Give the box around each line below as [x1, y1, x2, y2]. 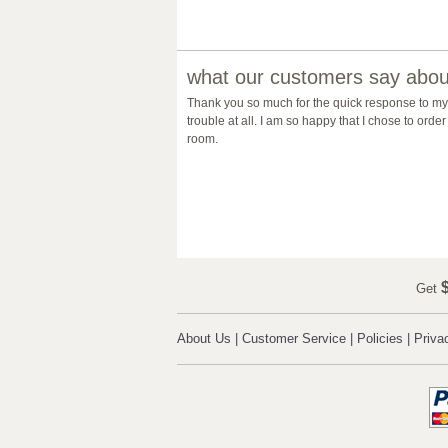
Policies [357, 331, 403, 346]
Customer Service [242, 331, 346, 346]
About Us [177, 331, 231, 346]
